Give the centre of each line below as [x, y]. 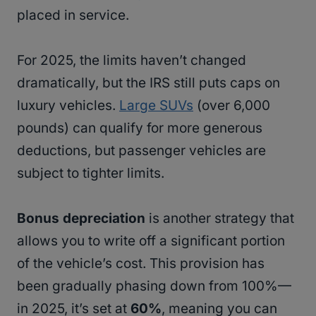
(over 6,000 [232, 106]
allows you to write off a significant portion [151, 241]
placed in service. [73, 16]
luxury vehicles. [68, 106]
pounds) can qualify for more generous [140, 128]
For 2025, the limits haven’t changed [132, 61]
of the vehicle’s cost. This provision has [141, 264]
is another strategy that [220, 219]
